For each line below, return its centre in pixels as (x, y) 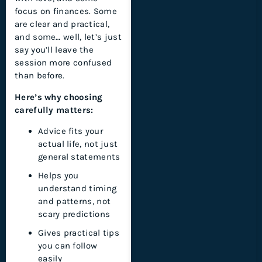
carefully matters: (54, 110)
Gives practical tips (79, 232)
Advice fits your (70, 131)
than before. (40, 76)
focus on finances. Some (66, 11)
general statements (79, 156)
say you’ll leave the (54, 50)
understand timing (77, 188)
